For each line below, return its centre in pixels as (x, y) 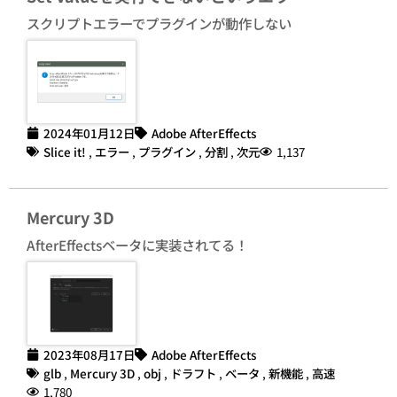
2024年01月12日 (89, 132)
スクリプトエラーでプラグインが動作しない (159, 23)
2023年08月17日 (89, 354)
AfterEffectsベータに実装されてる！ (137, 244)
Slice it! (65, 151)
